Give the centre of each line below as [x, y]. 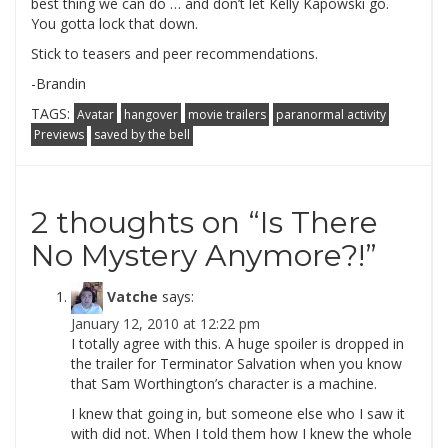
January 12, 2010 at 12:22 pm [165, 323]
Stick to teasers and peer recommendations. [174, 53]
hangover [151, 114]
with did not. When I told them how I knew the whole [241, 433]
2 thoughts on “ [145, 222]
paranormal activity [331, 114]
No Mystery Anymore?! [198, 255]
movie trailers [227, 114]
